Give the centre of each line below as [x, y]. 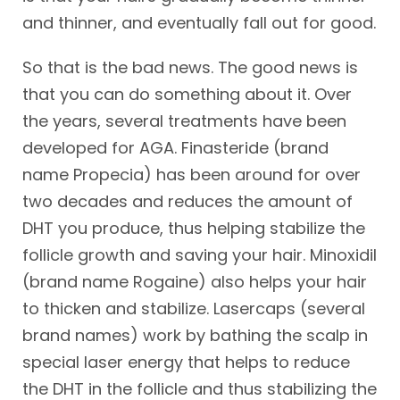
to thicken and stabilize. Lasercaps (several [194, 308]
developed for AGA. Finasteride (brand [175, 148]
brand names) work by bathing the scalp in [195, 335]
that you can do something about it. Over [187, 94]
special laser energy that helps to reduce [186, 362]
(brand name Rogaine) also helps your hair [195, 282]
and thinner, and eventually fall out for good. [199, 23]
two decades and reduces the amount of [187, 201]
